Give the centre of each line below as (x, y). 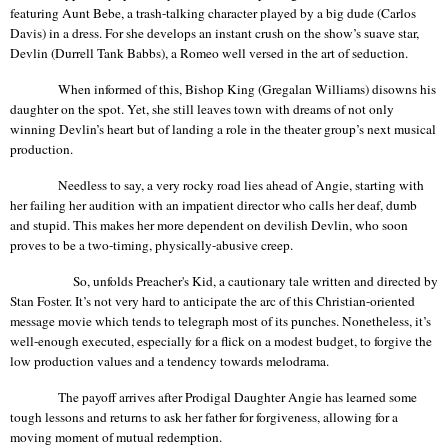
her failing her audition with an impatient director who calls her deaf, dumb (213, 205)
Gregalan (287, 89)
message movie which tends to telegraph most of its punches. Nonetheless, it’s (220, 320)
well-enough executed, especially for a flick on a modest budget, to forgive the (221, 340)
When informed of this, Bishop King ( (160, 89)
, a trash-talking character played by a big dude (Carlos (268, 13)
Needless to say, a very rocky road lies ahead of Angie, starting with (241, 185)
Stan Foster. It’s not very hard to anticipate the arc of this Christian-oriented (212, 300)
